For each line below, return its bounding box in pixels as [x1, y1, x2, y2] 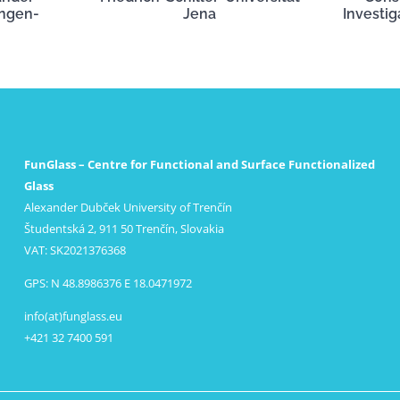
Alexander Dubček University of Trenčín [24, 198, 233, 215]
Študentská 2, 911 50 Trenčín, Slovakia [24, 220, 225, 237]
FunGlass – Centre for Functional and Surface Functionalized [24, 155, 376, 172]
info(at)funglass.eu [24, 307, 123, 324]
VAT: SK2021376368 [24, 241, 127, 258]
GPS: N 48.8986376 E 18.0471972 [24, 274, 193, 291]
